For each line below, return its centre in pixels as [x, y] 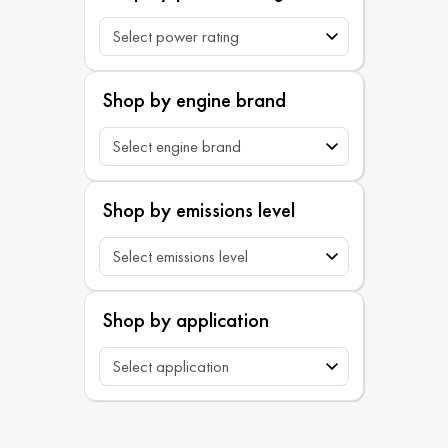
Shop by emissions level [199, 210]
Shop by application [186, 320]
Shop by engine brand [194, 100]
